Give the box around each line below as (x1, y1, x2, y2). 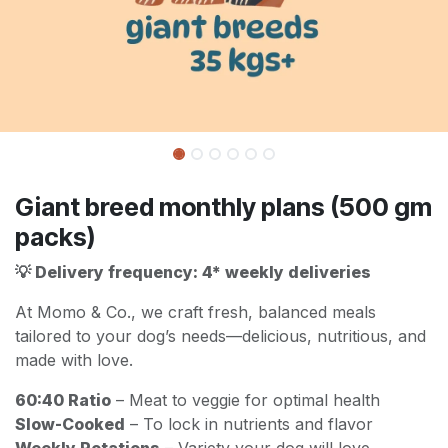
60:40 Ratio (15, 389, 111, 410)
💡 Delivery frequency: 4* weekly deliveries (15, 261, 371, 282)
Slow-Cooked (15, 413, 125, 434)
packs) (15, 221, 95, 252)
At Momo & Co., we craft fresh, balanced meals (15, 301, 376, 322)
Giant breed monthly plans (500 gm (15, 191, 432, 222)
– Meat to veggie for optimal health (111, 389, 380, 410)
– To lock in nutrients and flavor (125, 413, 373, 434)
